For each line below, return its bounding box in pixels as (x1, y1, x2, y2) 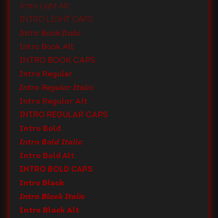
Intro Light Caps (19, 16, 93, 24)
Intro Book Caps (19, 57, 95, 65)
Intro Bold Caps (19, 166, 93, 174)
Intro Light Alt (19, 2, 69, 10)
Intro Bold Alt (19, 152, 74, 160)
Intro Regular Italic (19, 84, 94, 92)
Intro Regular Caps (19, 111, 108, 119)
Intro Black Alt (19, 207, 79, 215)
